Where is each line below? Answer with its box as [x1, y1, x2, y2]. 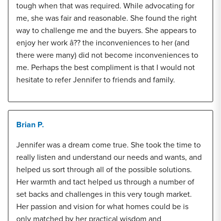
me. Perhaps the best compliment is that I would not [16, 62, 195, 73]
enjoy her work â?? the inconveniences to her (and [16, 37, 189, 48]
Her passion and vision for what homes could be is [16, 201, 188, 212]
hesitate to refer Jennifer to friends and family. [16, 74, 175, 85]
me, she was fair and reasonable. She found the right [16, 12, 197, 24]
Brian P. [16, 119, 44, 130]
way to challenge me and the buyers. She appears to [16, 25, 196, 36]
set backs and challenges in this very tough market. [16, 188, 192, 200]
